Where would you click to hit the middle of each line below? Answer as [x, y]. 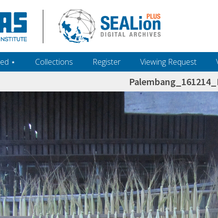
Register [107, 62]
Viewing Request [168, 62]
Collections [54, 62]
